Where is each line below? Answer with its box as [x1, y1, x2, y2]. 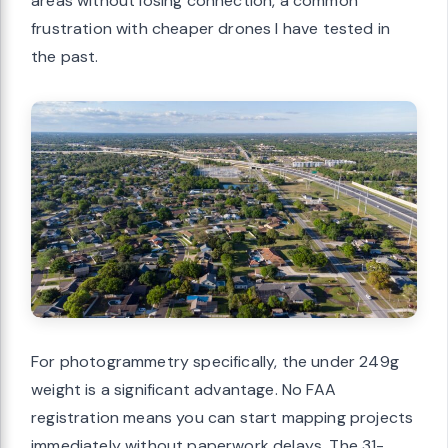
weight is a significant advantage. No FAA [31, 379, 336, 401]
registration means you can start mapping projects [31, 407, 414, 429]
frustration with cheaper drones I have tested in [31, 18, 391, 40]
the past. [31, 46, 99, 68]
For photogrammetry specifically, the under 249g [31, 351, 399, 373]
